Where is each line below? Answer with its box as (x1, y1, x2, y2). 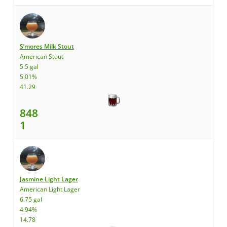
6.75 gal (20, 195, 42, 204)
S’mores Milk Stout (20, 42, 74, 51)
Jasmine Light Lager (20, 175, 78, 183)
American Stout (20, 52, 63, 61)
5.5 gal (20, 62, 39, 71)
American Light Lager (20, 185, 80, 194)
